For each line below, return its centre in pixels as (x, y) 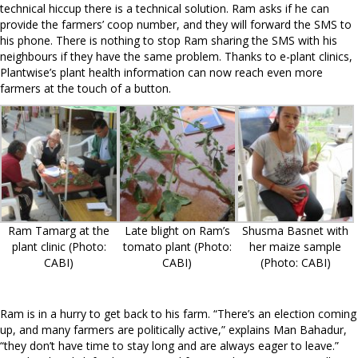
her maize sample (296, 246)
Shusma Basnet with (296, 230)
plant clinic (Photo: (59, 246)
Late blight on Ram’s (177, 230)
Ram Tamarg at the (59, 230)
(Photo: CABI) (295, 262)
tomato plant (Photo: (177, 246)
